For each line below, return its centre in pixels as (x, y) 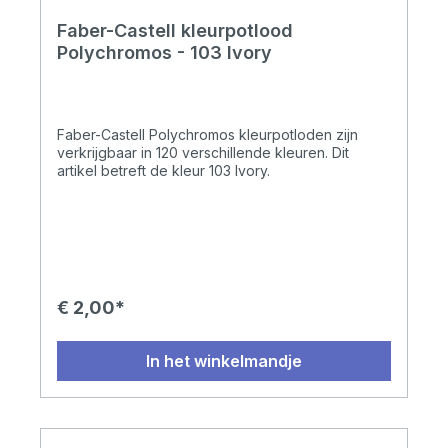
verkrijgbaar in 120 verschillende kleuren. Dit (203, 153)
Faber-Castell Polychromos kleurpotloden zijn (207, 135)
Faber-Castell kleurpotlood (175, 31)
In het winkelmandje (224, 361)
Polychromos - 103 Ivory (164, 53)
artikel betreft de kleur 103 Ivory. (163, 171)
